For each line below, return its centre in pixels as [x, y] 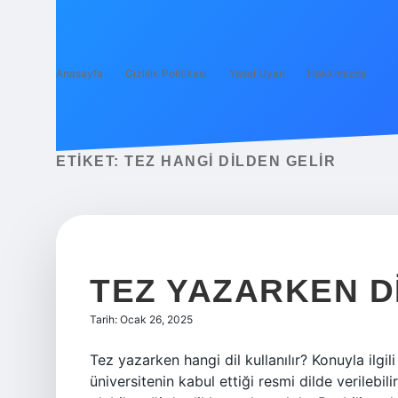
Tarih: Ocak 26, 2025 [141, 319]
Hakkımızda [337, 73]
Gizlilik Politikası [166, 73]
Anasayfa [80, 73]
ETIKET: [90, 161]
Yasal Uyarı [257, 73]
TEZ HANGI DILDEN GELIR [230, 161]
